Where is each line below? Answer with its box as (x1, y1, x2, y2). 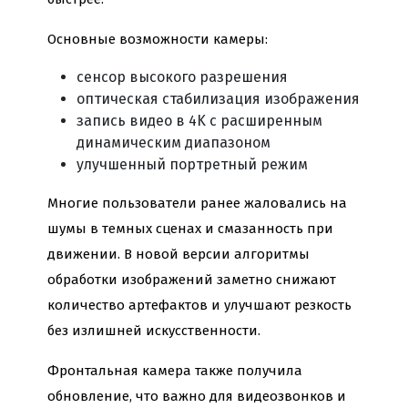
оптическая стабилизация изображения (76, 89, 360, 107)
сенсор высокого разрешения (76, 67, 288, 86)
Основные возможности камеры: (47, 30, 268, 47)
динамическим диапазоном (76, 133, 270, 151)
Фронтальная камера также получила (47, 362, 302, 379)
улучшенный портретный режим (76, 155, 308, 173)
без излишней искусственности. (47, 321, 260, 339)
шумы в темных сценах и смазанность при (47, 219, 333, 237)
